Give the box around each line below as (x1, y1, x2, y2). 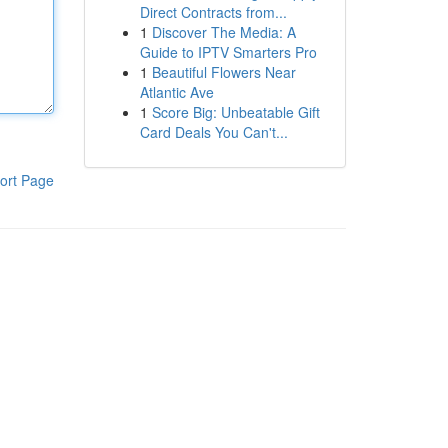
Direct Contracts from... (139, 2, 287, 22)
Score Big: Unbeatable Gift (151, 102, 320, 122)
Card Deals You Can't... (139, 122, 288, 142)
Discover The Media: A (151, 22, 296, 42)
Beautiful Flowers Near (151, 62, 296, 82)
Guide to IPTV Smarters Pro (139, 42, 317, 62)
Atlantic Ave (139, 82, 214, 102)
